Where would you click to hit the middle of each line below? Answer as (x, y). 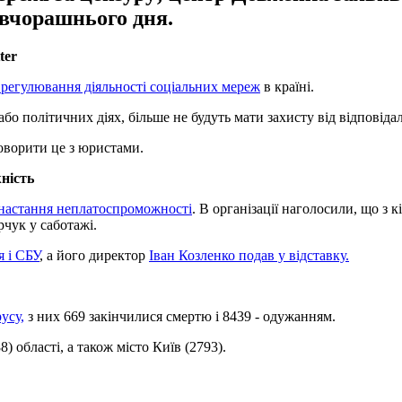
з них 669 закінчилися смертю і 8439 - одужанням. (180, 316)
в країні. (287, 86)
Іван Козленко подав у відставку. (249, 255)
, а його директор (94, 255)
